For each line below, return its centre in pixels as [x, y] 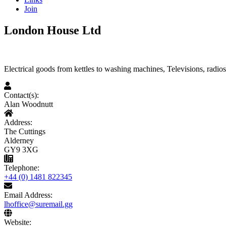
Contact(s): [21, 95]
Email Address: [28, 195]
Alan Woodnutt [29, 104]
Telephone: [22, 168]
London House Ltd [52, 31]
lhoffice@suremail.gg [38, 204]
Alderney [19, 140]
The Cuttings [25, 131]
